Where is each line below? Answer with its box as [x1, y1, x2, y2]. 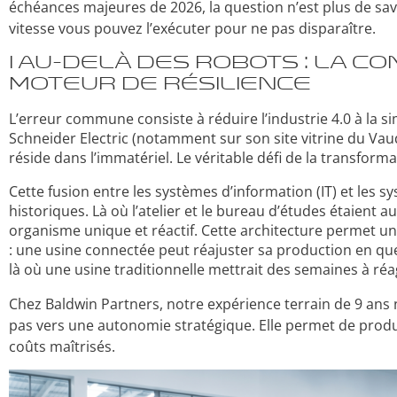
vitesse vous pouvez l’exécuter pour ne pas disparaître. [9, 19, 376, 39]
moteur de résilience [9, 72, 311, 95]
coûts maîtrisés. [9, 336, 115, 356]
